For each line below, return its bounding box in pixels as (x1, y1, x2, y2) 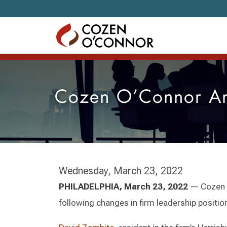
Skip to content (61, 4, 115, 13)
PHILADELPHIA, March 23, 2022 (59, 181, 188, 192)
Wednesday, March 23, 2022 (59, 165, 183, 177)
